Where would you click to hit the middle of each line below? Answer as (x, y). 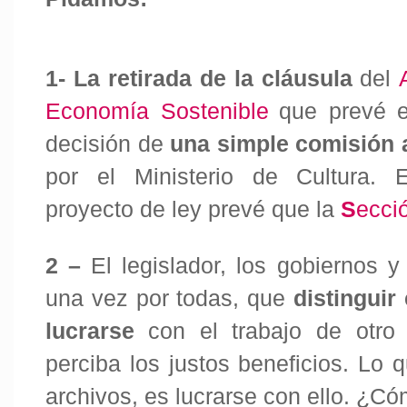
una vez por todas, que (169, 298)
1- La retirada (123, 79)
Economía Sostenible (157, 111)
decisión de (108, 144)
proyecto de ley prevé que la (193, 209)
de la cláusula (276, 79)
